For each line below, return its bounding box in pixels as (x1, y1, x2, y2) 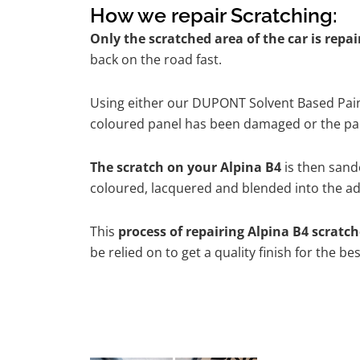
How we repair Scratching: (90, 3, 337, 28)
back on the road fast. (90, 51, 222, 69)
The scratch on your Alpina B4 (90, 158, 281, 177)
